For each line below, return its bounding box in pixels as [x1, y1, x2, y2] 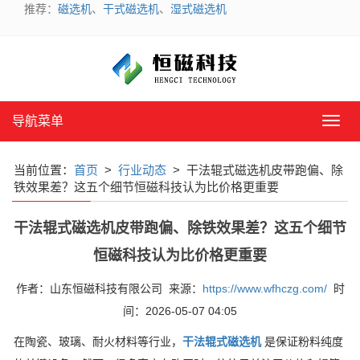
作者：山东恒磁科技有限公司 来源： [15, 282, 202, 295]
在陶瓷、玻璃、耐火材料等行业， [14, 335, 182, 348]
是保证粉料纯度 [261, 335, 343, 348]
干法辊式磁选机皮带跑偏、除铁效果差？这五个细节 [14, 220, 346, 236]
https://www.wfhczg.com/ [202, 282, 327, 295]
